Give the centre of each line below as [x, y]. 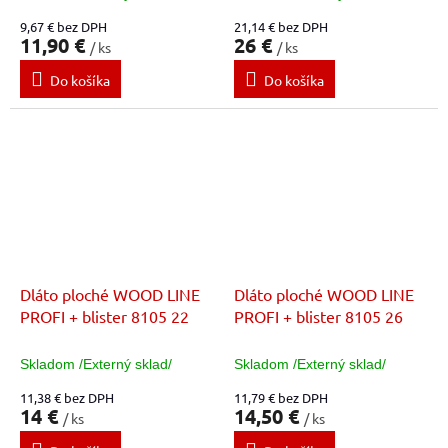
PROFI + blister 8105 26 [318, 316]
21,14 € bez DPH [281, 26]
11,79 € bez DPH [281, 398]
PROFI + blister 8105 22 [104, 316]
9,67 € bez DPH [63, 26]
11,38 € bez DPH [67, 398]
